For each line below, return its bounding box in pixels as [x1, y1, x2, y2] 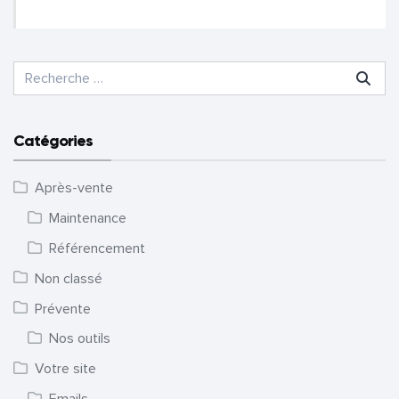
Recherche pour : [12, 63, 125, 78]
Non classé [35, 269, 102, 288]
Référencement [49, 239, 145, 257]
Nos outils [49, 330, 110, 348]
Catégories [13, 131, 93, 151]
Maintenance [49, 208, 126, 227]
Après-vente [35, 179, 113, 198]
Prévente [35, 299, 91, 318]
